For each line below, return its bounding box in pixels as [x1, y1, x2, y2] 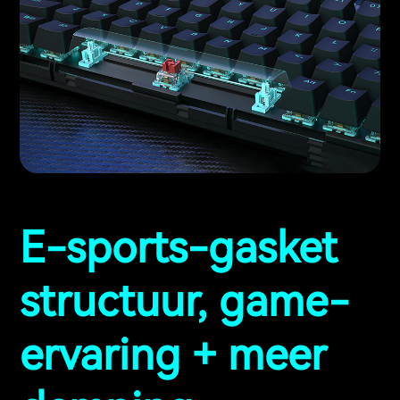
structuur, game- [20, 275, 349, 327]
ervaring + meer [20, 329, 327, 380]
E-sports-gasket [20, 221, 337, 273]
